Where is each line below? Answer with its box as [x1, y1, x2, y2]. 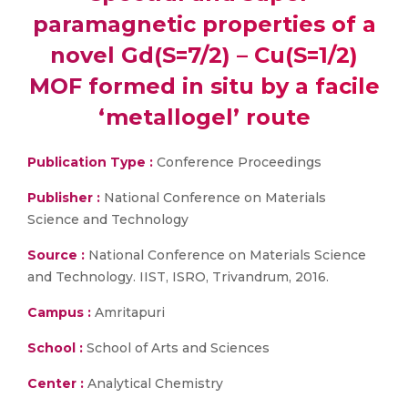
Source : [27, 247, 85, 263]
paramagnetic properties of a [32, 11, 376, 37]
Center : [27, 375, 84, 392]
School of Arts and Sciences [83, 340, 270, 356]
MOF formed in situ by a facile [28, 73, 380, 99]
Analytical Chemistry [84, 375, 223, 392]
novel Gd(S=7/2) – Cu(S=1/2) [50, 42, 358, 68]
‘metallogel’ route [97, 104, 311, 130]
